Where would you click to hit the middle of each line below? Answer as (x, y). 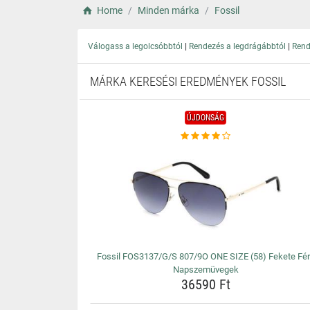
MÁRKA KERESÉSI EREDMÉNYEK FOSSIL (188, 81)
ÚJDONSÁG (206, 118)
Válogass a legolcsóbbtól (135, 46)
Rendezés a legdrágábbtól (237, 46)
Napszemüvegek (206, 270)
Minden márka (168, 10)
